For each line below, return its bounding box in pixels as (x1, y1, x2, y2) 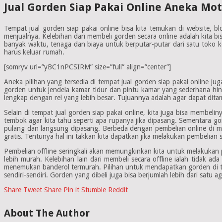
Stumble (81, 185, 106, 194)
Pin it (63, 185, 79, 194)
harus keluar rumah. (4, 48, 64, 56)
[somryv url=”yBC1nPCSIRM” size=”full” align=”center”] (4, 62, 171, 71)
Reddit (108, 185, 128, 194)
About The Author (4, 207, 90, 219)
